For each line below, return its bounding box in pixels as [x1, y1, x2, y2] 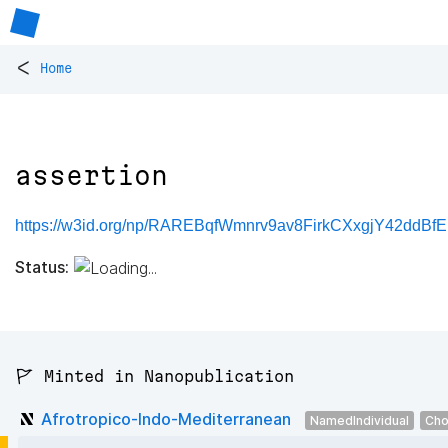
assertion [15, 161, 168, 191]
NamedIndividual [310, 412, 409, 428]
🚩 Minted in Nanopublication [15, 367, 294, 386]
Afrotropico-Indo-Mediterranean [41, 408, 291, 429]
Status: [15, 256, 69, 277]
